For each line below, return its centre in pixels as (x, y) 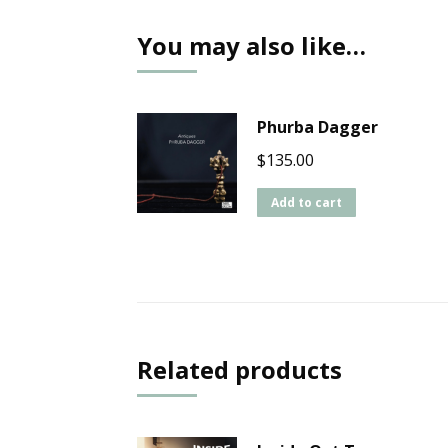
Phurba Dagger (317, 127)
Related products (239, 370)
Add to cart (306, 203)
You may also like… (251, 46)
